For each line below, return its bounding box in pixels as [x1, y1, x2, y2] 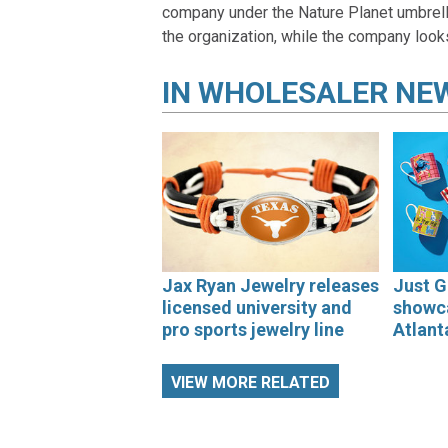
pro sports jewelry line [162, 319, 344, 341]
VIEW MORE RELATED [171, 372, 330, 392]
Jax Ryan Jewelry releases [162, 275, 379, 297]
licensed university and [162, 297, 352, 319]
